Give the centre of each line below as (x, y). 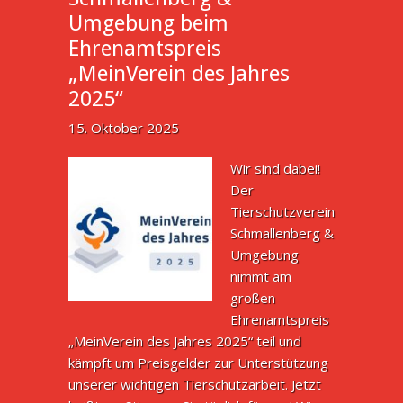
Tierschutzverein (283, 211)
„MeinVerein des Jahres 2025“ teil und (185, 341)
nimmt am (261, 276)
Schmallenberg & (282, 233)
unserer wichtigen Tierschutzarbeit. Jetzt (195, 384)
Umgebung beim (149, 23)
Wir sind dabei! (276, 168)
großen (253, 298)
